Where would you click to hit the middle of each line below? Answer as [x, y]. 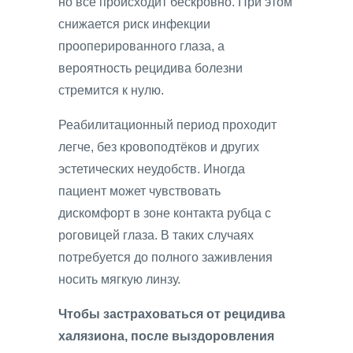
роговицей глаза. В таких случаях [156, 236]
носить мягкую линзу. [119, 280]
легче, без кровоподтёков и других [159, 147]
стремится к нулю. [111, 91]
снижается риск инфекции [134, 24]
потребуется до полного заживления [165, 258]
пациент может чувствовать [139, 191]
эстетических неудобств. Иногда [152, 169]
